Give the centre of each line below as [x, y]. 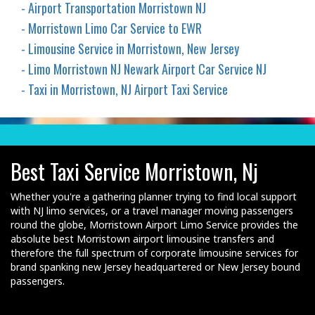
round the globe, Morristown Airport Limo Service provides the [154, 225]
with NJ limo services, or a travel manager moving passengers [152, 211]
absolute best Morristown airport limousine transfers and [142, 239]
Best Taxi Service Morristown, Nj [134, 172]
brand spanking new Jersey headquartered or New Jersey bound [155, 267]
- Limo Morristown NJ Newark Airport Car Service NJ [144, 69]
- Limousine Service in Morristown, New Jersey [130, 49]
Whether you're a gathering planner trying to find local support [154, 197]
